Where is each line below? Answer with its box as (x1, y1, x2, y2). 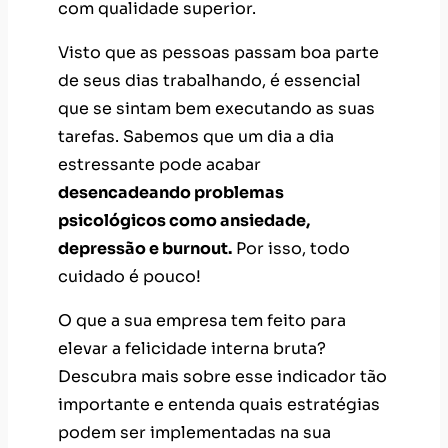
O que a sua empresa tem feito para (58, 310, 346, 332)
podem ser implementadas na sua (58, 422, 331, 444)
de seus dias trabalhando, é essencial (58, 70, 361, 92)
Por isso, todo (232, 238, 350, 260)
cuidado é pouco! (58, 266, 201, 288)
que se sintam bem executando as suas (58, 98, 375, 120)
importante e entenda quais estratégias (58, 394, 380, 416)
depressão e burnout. (58, 238, 232, 260)
